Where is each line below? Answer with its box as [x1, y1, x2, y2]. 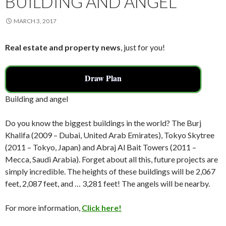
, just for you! [121, 42, 165, 52]
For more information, [5, 202, 82, 212]
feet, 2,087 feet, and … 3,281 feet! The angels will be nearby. [5, 178, 210, 188]
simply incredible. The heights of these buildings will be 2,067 [5, 166, 215, 176]
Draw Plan [85, 72, 122, 84]
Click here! [82, 202, 122, 212]
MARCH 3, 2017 [14, 17, 56, 25]
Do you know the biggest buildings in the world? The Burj [5, 118, 201, 128]
